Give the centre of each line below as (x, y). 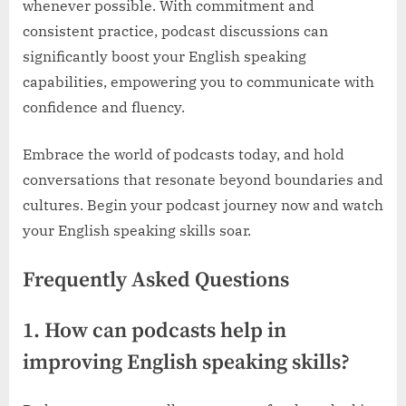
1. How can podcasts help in (155, 331)
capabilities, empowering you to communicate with (198, 81)
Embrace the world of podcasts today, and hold (184, 154)
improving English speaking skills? (186, 362)
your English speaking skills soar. (137, 230)
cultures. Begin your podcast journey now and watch (203, 204)
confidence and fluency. (104, 106)
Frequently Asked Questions (156, 280)
